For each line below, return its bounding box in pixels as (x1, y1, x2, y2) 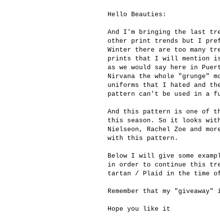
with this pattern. (108, 135, 178, 142)
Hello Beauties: (108, 11, 166, 19)
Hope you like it (108, 205, 170, 213)
